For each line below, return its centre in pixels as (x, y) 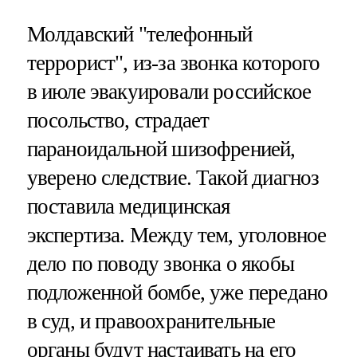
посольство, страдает (118, 120)
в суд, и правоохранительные (151, 321)
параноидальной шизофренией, (161, 149)
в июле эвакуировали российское (169, 91)
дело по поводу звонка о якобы (160, 263)
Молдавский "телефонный (139, 34)
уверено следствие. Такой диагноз (173, 177)
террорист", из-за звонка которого (173, 63)
